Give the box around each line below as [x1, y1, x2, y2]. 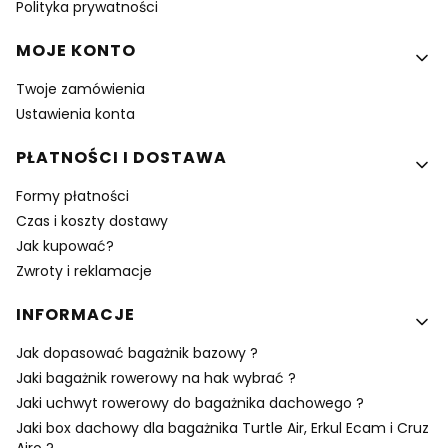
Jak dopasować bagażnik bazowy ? [16, 342, 258, 363]
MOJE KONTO [16, 38, 136, 62]
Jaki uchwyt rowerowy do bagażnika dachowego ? [16, 392, 364, 413]
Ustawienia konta [16, 103, 135, 124]
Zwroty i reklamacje [16, 260, 152, 281]
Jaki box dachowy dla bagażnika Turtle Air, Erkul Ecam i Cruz [16, 417, 429, 438]
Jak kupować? [16, 235, 114, 256]
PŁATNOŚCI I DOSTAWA [16, 145, 227, 169]
